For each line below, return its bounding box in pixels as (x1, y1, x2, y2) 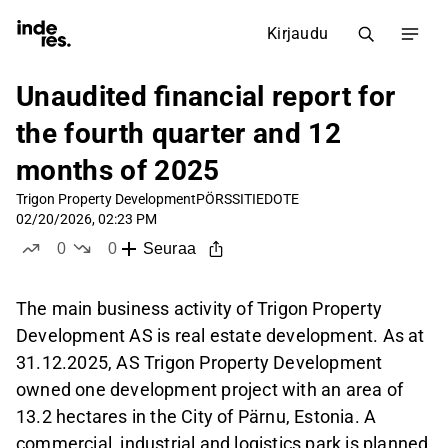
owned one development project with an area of (16, 379, 404, 401)
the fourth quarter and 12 (16, 117, 342, 150)
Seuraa (142, 240, 196, 258)
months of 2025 (16, 154, 220, 187)
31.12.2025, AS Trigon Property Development (16, 352, 383, 374)
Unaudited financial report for (16, 80, 396, 113)
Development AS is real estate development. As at (16, 325, 425, 347)
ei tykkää (111, 259, 178, 276)
